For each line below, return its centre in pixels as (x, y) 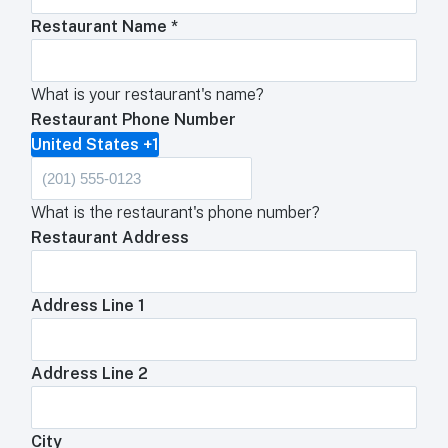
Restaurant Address (110, 238)
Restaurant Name (101, 27)
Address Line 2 (90, 374)
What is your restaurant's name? (148, 95)
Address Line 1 (88, 306)
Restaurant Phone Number (134, 120)
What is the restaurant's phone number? (176, 213)
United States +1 (95, 145)
